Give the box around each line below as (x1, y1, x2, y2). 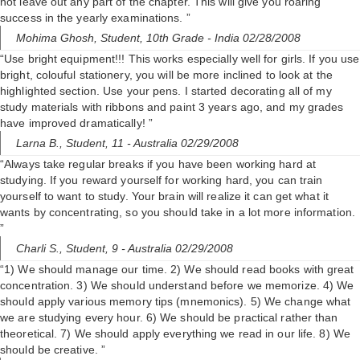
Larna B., (16, 137, 66, 150)
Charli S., (16, 242, 66, 256)
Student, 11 (66, 137, 127, 150)
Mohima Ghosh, (16, 31, 100, 45)
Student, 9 (66, 242, 121, 256)
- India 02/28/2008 (207, 31, 301, 45)
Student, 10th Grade (100, 31, 207, 45)
